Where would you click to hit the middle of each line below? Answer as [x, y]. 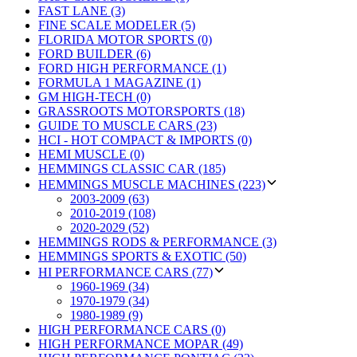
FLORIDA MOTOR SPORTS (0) [125, 39]
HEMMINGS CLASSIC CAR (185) [132, 168]
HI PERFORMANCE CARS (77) [126, 272]
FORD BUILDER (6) [94, 53]
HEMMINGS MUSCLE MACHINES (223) [152, 184]
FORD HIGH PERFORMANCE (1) [132, 68]
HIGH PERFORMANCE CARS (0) [132, 329]
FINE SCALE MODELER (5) [117, 25]
